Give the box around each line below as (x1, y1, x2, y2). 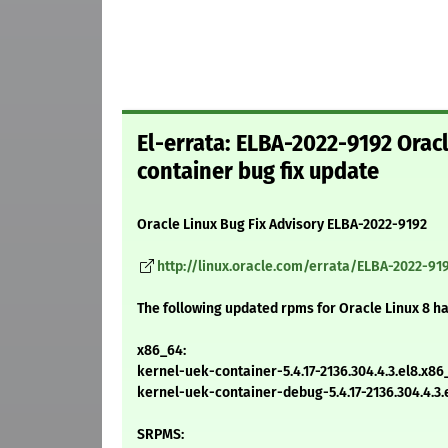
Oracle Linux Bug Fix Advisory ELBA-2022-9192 (137, 216, 427, 234)
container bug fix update (137, 157, 379, 186)
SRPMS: (137, 426, 184, 444)
